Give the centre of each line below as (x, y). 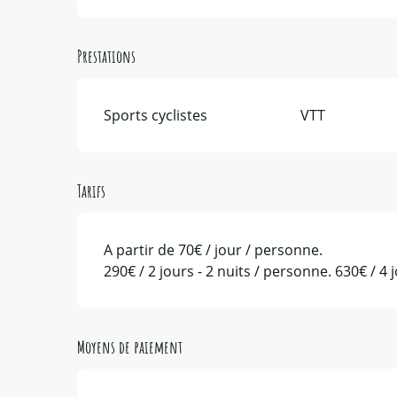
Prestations (107, 56)
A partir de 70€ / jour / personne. (214, 249)
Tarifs (92, 191)
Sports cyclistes (156, 115)
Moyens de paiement (130, 346)
